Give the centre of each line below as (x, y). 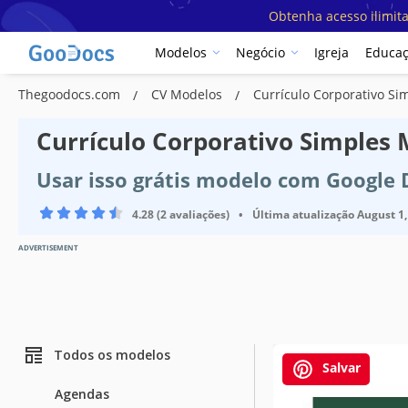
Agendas (82, 393)
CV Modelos (189, 94)
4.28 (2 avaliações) (181, 214)
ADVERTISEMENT (48, 247)
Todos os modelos (112, 355)
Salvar (340, 367)
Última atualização (303, 214)
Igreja (331, 53)
